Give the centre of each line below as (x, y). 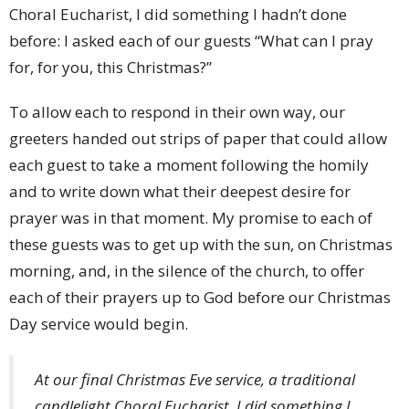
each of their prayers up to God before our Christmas (200, 298)
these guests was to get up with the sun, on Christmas (201, 245)
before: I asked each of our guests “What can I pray (191, 41)
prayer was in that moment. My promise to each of (191, 218)
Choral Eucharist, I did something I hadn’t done (178, 15)
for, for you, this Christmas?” (110, 68)
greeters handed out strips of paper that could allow (198, 139)
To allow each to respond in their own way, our (177, 112)
